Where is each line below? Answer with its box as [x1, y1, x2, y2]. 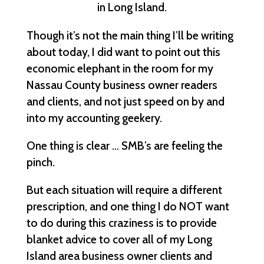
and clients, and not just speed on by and [26, 94, 225, 108]
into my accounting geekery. [26, 110, 162, 125]
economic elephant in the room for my [26, 61, 213, 75]
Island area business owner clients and [26, 248, 212, 263]
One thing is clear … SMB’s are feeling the [26, 138, 223, 153]
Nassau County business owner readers [26, 77, 217, 92]
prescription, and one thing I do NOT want [26, 199, 229, 213]
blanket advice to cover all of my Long [26, 232, 212, 246]
